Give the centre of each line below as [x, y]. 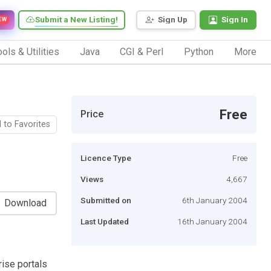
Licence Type [106, 158]
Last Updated [105, 221]
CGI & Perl [142, 51]
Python [199, 51]
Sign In [235, 20]
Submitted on [106, 200]
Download [25, 203]
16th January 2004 [212, 221]
